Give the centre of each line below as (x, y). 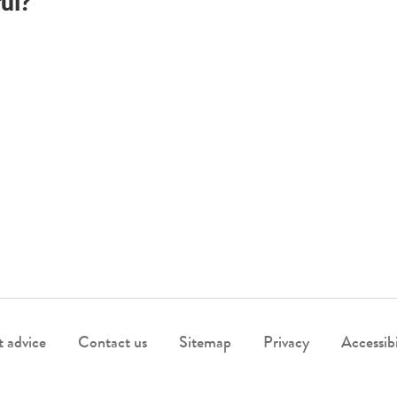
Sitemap (205, 343)
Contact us (112, 343)
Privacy (286, 343)
